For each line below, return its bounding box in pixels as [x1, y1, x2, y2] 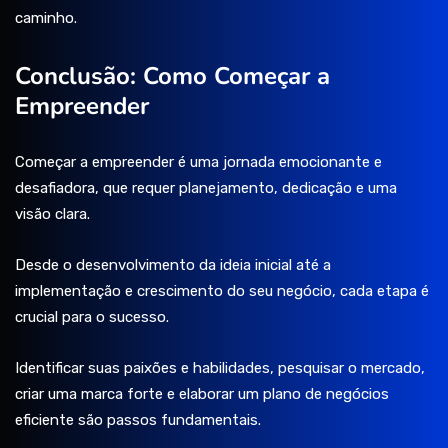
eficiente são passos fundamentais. [15, 411, 261, 430]
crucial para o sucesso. [15, 308, 169, 327]
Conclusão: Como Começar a [15, 60, 330, 93]
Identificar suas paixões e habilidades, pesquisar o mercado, [15, 359, 425, 378]
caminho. [15, 9, 77, 28]
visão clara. [15, 205, 90, 224]
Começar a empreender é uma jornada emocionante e [15, 153, 382, 172]
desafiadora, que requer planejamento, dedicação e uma [15, 179, 397, 198]
